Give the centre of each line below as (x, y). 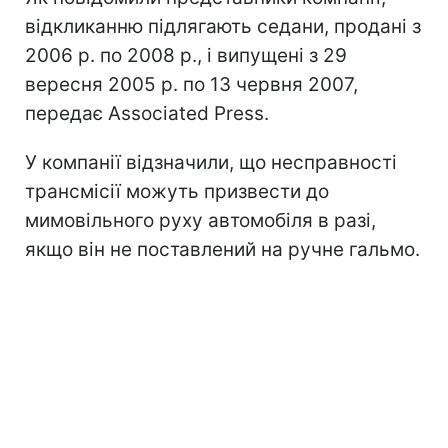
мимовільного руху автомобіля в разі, (200, 220)
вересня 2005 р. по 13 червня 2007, (191, 84)
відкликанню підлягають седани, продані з (223, 26)
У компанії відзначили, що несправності (211, 162)
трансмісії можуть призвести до (177, 191)
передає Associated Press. (147, 113)
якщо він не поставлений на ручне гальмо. (222, 249)
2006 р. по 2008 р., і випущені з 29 (186, 55)
